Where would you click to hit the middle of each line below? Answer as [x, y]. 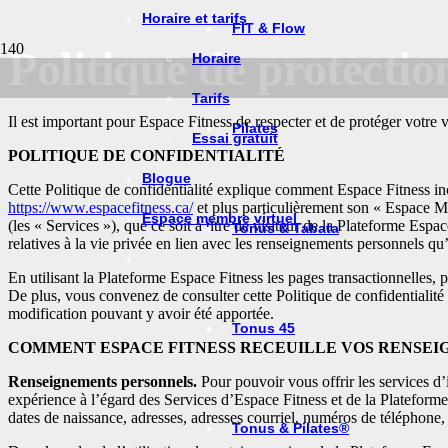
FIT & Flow [268, 28]
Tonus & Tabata [285, 228]
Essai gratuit [235, 137]
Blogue [166, 177]
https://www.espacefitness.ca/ [100, 207]
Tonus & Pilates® [290, 428]
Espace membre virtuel [219, 217]
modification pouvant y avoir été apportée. [141, 313]
